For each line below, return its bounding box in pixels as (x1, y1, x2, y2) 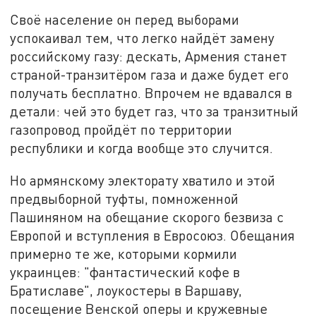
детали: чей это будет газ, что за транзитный (10, 103, 299, 120)
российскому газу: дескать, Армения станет (10, 48, 288, 65)
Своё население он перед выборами (10, 11, 240, 28)
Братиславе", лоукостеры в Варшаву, (10, 281, 243, 298)
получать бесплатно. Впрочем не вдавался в (10, 85, 293, 102)
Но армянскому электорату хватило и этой (10, 171, 276, 188)
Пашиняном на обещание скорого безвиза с (10, 208, 284, 225)
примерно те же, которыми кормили (10, 245, 238, 262)
